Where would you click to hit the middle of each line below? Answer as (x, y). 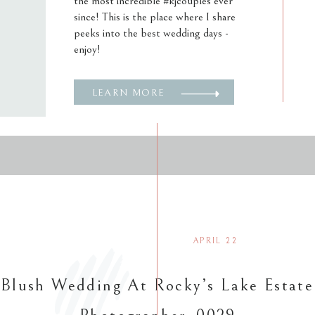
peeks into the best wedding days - (151, 33)
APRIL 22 (215, 241)
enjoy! (87, 49)
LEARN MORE (128, 93)
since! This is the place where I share (155, 17)
